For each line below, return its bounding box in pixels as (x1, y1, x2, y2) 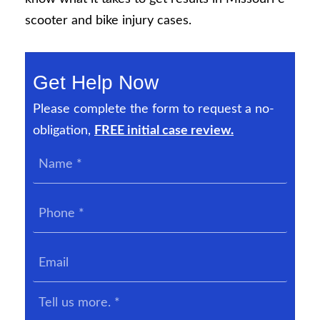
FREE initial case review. (94, 124, 234, 138)
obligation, (33, 124, 94, 138)
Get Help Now (33, 71, 159, 94)
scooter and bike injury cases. (25, 14, 191, 27)
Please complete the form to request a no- (33, 103, 274, 116)
